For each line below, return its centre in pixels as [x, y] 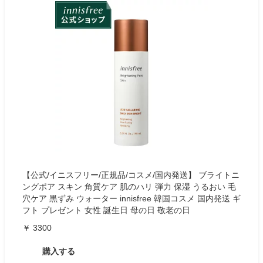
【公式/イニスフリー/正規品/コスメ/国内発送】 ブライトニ [131, 175]
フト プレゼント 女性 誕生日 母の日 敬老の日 [106, 210]
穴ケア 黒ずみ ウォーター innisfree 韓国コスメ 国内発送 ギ [131, 198]
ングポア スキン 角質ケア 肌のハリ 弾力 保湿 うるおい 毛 [129, 186]
